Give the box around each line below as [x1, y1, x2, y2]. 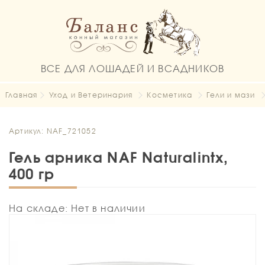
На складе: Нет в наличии [9, 202, 146, 214]
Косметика [147, 91, 193, 99]
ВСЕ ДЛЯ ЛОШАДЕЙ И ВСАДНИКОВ [40, 63, 225, 74]
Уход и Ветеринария [49, 91, 133, 99]
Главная [5, 91, 38, 99]
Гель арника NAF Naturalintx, [9, 148, 229, 166]
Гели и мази [206, 91, 256, 99]
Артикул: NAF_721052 [9, 127, 96, 135]
